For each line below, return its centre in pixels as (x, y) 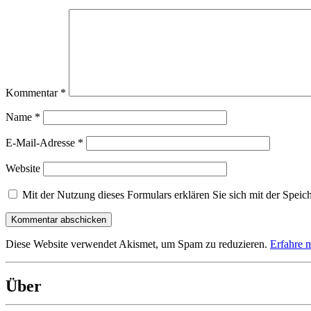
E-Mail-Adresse (42, 142)
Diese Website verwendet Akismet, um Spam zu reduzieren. (138, 244)
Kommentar (33, 92)
